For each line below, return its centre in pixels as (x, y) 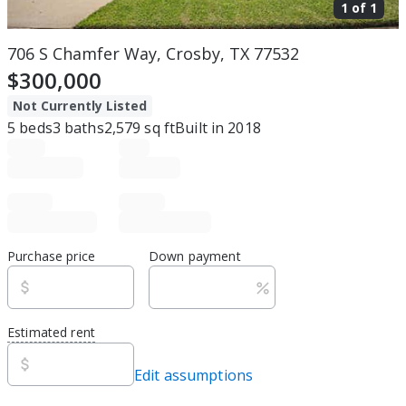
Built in (200, 128)
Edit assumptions (194, 375)
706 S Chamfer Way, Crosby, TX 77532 (153, 53)
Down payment (195, 256)
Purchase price (51, 256)
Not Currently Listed (80, 106)
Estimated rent (51, 332)
